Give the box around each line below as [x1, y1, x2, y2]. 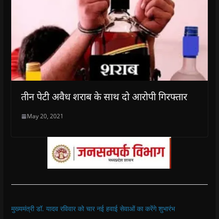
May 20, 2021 [26, 112, 64, 121]
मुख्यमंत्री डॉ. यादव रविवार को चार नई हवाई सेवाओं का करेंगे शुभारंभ [11, 204, 175, 214]
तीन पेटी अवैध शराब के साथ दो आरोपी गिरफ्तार [21, 90, 187, 104]
